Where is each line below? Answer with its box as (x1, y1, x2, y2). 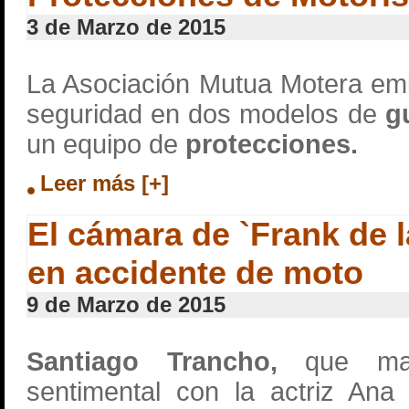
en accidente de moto (27, 254, 363, 291)
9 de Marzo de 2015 (26, 292, 225, 317)
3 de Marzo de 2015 (26, 15, 225, 39)
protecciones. (178, 130, 358, 159)
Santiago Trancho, (26, 347, 278, 376)
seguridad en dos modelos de (26, 100, 385, 129)
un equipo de (26, 130, 178, 159)
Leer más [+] (40, 171, 169, 195)
